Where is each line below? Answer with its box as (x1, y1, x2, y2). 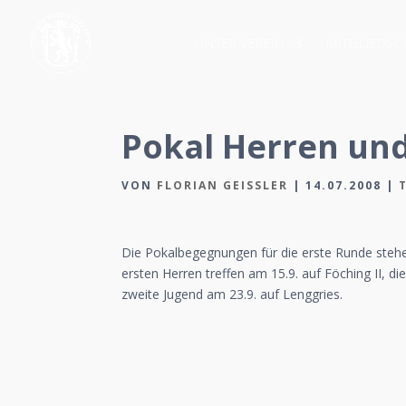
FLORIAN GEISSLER (157, 178, 289, 193)
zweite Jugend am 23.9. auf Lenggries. (121, 285, 343, 303)
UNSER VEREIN (195, 34, 284, 52)
